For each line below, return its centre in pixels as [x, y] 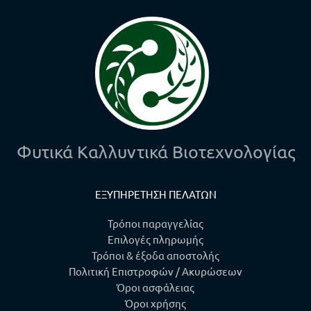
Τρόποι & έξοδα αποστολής [155, 255]
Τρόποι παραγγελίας [155, 224]
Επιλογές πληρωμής [155, 239]
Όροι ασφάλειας [155, 287]
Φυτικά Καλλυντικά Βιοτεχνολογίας [155, 152]
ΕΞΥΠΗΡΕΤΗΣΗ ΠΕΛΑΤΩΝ [155, 194]
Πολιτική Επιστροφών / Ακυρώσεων [155, 271]
